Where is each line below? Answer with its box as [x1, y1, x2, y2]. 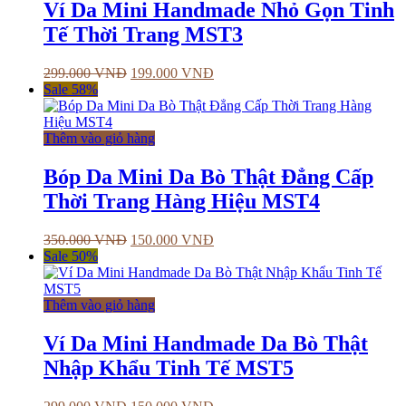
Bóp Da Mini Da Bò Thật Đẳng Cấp [43, 164, 373, 188]
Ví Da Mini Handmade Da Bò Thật [43, 331, 368, 355]
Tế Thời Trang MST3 [43, 23, 243, 47]
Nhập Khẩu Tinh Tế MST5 [43, 355, 294, 380]
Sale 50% [43, 247, 98, 264]
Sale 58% [43, 82, 98, 97]
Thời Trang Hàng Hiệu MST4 [43, 188, 320, 213]
